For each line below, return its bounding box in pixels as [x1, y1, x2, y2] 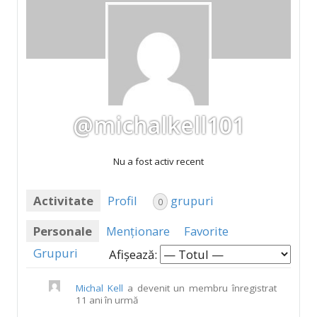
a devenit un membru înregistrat [122, 281, 277, 294]
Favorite [183, 222, 229, 239]
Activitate [33, 192, 93, 209]
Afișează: [109, 246, 158, 263]
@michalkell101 [72, 110, 245, 141]
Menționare [105, 222, 170, 239]
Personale [33, 222, 92, 239]
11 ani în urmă [75, 293, 138, 306]
